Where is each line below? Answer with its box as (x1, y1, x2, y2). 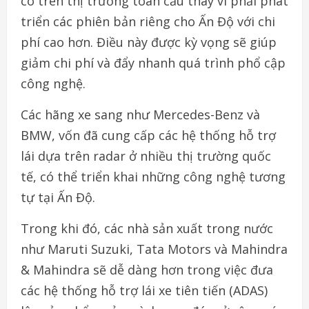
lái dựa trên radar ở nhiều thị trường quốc (21, 148, 271, 165)
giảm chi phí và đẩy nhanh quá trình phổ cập (21, 54, 286, 72)
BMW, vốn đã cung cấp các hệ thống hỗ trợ (21, 127, 276, 144)
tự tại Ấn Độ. (21, 189, 95, 206)
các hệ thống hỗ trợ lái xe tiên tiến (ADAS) (21, 282, 268, 299)
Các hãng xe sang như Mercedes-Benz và (21, 106, 260, 123)
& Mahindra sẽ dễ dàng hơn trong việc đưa (21, 261, 273, 279)
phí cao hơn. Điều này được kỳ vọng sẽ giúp (21, 34, 277, 51)
